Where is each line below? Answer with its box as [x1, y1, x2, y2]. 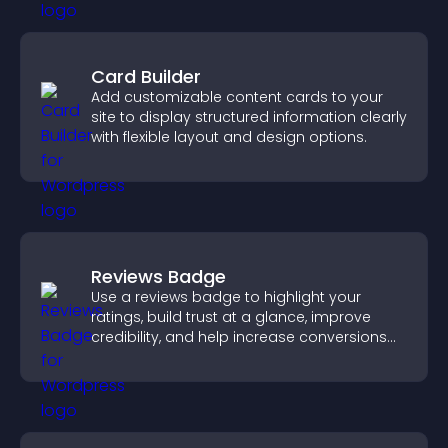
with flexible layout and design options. [91, 127, 367, 147]
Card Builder [91, 64, 201, 89]
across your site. [91, 347, 209, 367]
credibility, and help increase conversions [91, 327, 387, 347]
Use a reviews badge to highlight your [91, 287, 361, 307]
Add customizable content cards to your [91, 87, 383, 107]
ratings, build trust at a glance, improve [91, 307, 371, 327]
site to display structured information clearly [91, 107, 407, 127]
